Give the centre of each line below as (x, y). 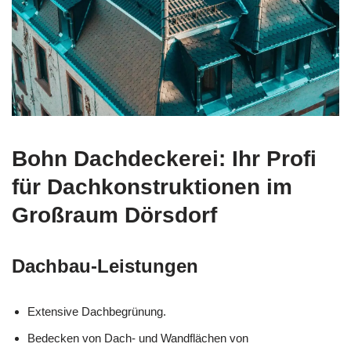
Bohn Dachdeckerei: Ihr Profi (164, 159)
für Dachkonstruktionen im (152, 187)
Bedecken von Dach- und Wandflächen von (138, 338)
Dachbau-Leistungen (105, 266)
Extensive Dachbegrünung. (97, 312)
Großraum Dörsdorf (114, 215)
